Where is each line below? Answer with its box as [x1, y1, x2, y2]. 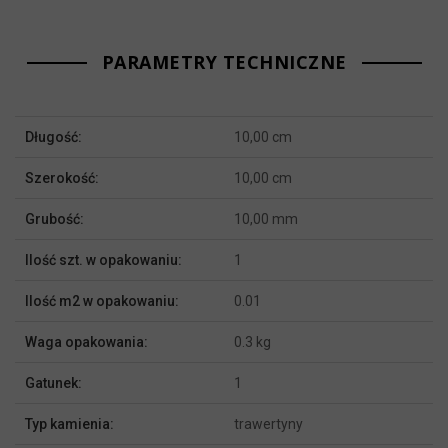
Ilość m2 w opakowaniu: [25, 293, 179, 310]
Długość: [25, 129, 82, 146]
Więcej [14, 119, 54, 136]
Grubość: [25, 211, 84, 228]
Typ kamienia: [25, 416, 114, 433]
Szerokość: [25, 170, 99, 187]
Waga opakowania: [25, 334, 148, 351]
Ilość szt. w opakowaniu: [25, 252, 182, 269]
